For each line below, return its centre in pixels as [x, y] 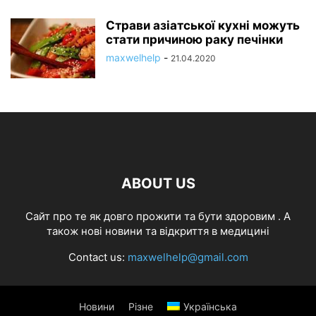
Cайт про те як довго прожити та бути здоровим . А [158, 216]
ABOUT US [158, 183]
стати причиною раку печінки [194, 39]
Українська [210, 306]
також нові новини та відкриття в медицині [158, 231]
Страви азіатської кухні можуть [203, 25]
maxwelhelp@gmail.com [188, 257]
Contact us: [98, 257]
